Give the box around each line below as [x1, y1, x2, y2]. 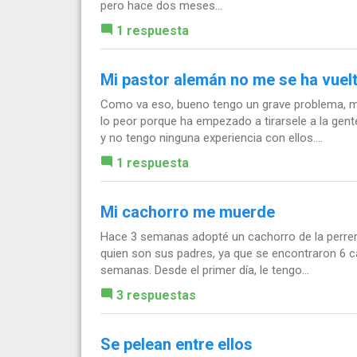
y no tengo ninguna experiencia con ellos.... [100, 131, 323, 146]
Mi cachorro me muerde [100, 202, 275, 222]
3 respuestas [116, 288, 196, 304]
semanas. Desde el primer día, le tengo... [100, 263, 309, 278]
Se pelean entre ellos [100, 335, 253, 355]
